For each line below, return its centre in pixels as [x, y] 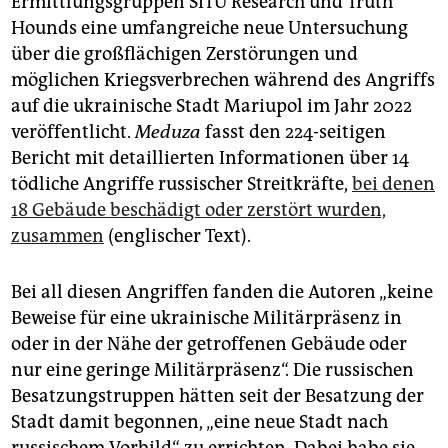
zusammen [57, 235]
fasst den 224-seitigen [293, 131]
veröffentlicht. [73, 131]
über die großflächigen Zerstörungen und [184, 53]
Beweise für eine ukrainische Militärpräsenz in [206, 317]
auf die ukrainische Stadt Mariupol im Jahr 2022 [211, 105]
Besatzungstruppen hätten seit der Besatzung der [217, 395]
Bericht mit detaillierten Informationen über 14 [210, 157]
